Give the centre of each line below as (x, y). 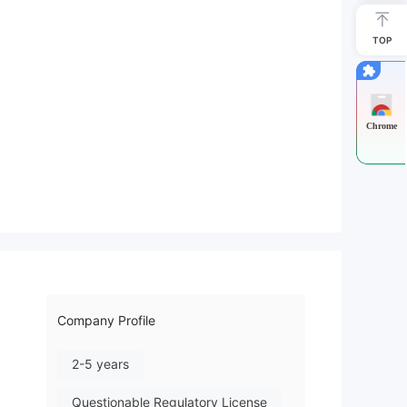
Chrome (382, 125)
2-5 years (100, 364)
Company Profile (106, 321)
